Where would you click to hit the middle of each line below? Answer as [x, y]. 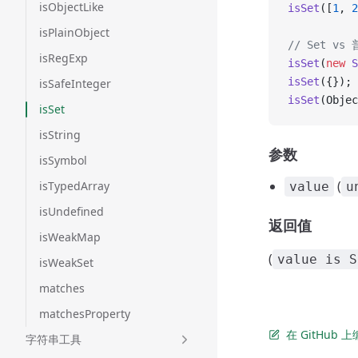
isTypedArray [74, 186]
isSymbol [63, 160]
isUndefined [72, 211]
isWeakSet [66, 263]
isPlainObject [74, 32]
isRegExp [64, 58]
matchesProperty [85, 314]
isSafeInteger [75, 84]
